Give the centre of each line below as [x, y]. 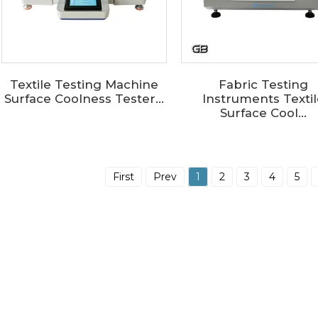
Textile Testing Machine [84, 84]
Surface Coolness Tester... [84, 98]
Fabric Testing [263, 84]
